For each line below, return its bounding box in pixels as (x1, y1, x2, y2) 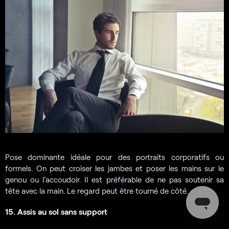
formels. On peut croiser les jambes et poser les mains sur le (5, 163, 224, 173)
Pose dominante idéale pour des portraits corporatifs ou (5, 152, 224, 162)
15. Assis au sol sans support (5, 206, 107, 216)
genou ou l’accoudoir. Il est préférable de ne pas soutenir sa (5, 174, 224, 184)
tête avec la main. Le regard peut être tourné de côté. (5, 186, 188, 195)
